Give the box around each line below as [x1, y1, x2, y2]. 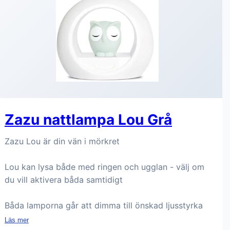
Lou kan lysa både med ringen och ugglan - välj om [5, 162, 204, 172]
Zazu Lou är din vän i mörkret [5, 136, 120, 146]
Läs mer [5, 216, 29, 224]
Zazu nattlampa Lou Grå [5, 111, 172, 128]
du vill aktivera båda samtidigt [5, 175, 123, 185]
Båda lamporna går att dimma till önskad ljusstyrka [5, 200, 203, 210]
